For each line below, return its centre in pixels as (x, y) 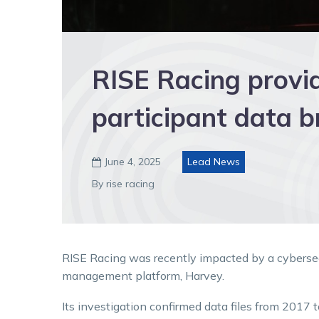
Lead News (214, 162)
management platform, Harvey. (143, 276)
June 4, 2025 (133, 162)
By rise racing (123, 184)
